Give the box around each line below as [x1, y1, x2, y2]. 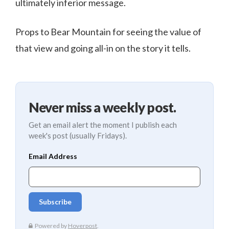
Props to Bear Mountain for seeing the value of [15, 26, 201, 37]
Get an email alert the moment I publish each [29, 120, 177, 129]
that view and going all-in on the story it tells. [15, 42, 191, 54]
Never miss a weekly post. [29, 99, 176, 116]
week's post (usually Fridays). [29, 131, 127, 140]
